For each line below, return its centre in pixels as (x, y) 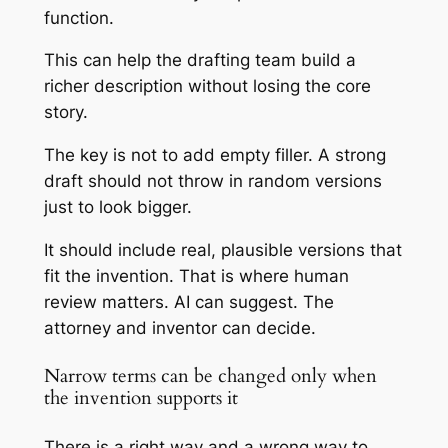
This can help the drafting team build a (199, 60)
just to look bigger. (117, 207)
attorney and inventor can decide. (179, 328)
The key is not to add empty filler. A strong (214, 155)
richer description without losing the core (207, 86)
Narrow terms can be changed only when (210, 376)
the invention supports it (140, 398)
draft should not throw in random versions (212, 181)
